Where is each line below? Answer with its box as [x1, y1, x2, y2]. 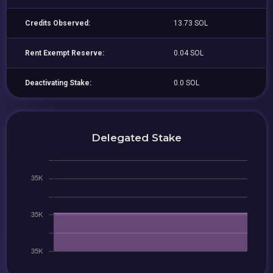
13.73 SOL [174, 19, 208, 27]
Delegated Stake [91, 131, 182, 144]
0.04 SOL [174, 49, 204, 57]
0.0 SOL [174, 79, 200, 87]
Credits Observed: [25, 19, 91, 27]
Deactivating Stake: [25, 79, 92, 87]
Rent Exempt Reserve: [25, 49, 105, 57]
